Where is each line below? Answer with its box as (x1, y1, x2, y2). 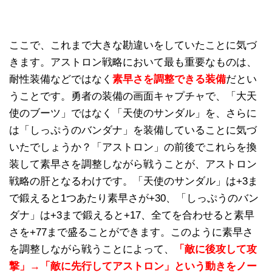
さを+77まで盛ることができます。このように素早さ (9, 226, 253, 238)
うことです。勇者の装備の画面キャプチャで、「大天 (9, 90, 257, 102)
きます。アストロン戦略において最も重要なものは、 (9, 56, 257, 68)
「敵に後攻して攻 (174, 243, 257, 255)
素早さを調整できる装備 (112, 73, 226, 85)
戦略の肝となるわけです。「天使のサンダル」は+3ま (9, 175, 258, 187)
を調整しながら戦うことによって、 (9, 243, 174, 255)
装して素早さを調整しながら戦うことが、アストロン (9, 158, 257, 170)
